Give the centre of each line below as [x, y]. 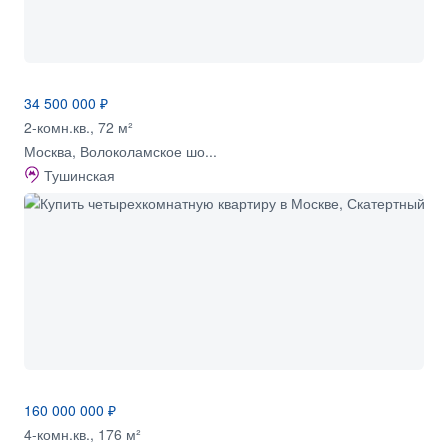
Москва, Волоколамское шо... [120, 150]
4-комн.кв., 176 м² [82, 433]
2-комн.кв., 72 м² [78, 126]
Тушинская [79, 174]
